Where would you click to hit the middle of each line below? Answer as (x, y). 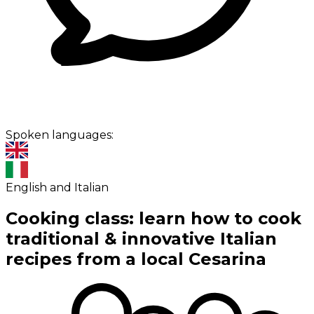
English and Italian (57, 188)
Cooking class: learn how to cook (153, 219)
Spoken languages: (61, 135)
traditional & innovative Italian (141, 239)
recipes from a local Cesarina (136, 259)
